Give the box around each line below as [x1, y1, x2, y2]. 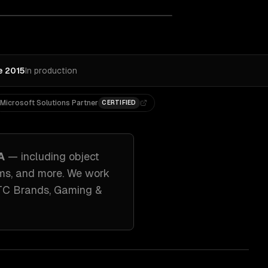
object [69, 150, 99, 163]
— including [8, 150, 69, 163]
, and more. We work [11, 167, 109, 179]
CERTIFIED [102, 99, 136, 106]
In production [25, 66, 77, 75]
